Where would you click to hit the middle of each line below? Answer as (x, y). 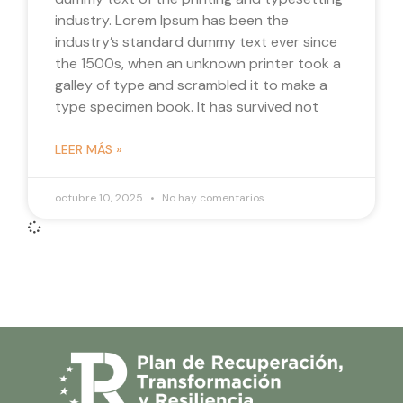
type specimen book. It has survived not (187, 106)
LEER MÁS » (89, 149)
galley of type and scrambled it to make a (192, 85)
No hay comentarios (212, 197)
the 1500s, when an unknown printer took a (198, 63)
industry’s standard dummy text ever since (197, 41)
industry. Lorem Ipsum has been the (172, 20)
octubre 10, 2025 (101, 197)
